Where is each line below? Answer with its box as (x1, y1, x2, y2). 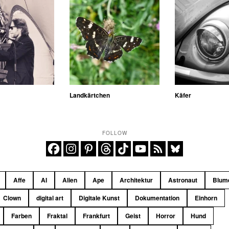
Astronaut (168, 175, 198, 185)
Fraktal (47, 211, 68, 220)
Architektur (120, 175, 153, 185)
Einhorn (195, 193, 218, 202)
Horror (156, 211, 176, 220)
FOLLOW (102, 129, 127, 137)
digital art (36, 193, 64, 202)
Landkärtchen (70, 90, 110, 100)
